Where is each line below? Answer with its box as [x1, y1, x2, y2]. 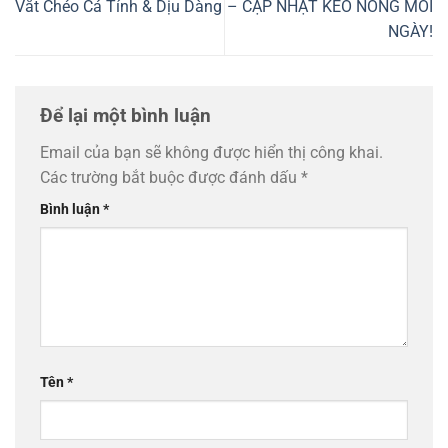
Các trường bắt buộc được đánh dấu [40, 168, 301, 188]
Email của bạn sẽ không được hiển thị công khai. [40, 143, 383, 163]
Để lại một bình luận [40, 103, 216, 127]
